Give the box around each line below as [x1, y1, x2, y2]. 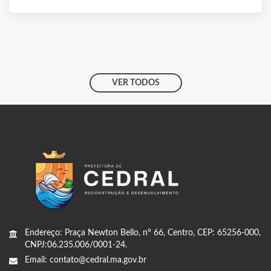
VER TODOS [111, 79, 160, 88]
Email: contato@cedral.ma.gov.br [25, 255, 146, 264]
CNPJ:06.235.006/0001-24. [25, 240, 127, 249]
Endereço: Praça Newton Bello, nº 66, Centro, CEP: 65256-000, [25, 228, 261, 237]
